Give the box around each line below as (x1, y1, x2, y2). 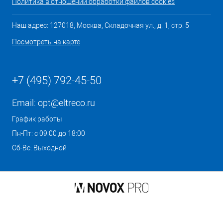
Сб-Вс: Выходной (12, 144, 67, 152)
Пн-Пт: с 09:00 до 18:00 (12, 129, 85, 137)
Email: (12, 98, 38, 108)
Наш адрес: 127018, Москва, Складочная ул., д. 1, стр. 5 (12, 21, 189, 29)
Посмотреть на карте (12, 38, 80, 46)
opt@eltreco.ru (38, 98, 95, 108)
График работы (12, 115, 62, 123)
